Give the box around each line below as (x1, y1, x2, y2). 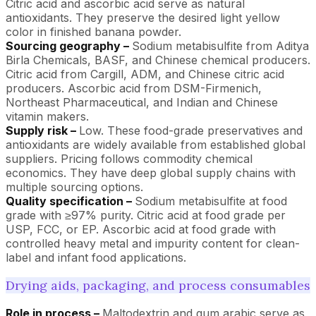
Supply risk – (6, 123, 79, 138)
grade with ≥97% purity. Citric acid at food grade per (6, 207, 286, 222)
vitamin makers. (6, 109, 89, 123)
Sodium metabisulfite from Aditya (132, 38, 309, 53)
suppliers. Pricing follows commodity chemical (6, 151, 253, 166)
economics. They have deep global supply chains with (6, 165, 296, 180)
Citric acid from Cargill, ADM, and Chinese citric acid (6, 66, 284, 81)
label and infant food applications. (6, 250, 186, 265)
